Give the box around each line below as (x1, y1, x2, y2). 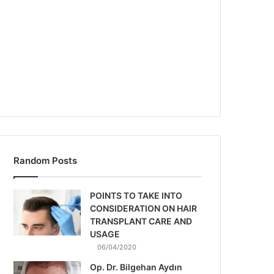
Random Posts (13, 155, 78, 166)
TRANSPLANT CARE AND (90, 216, 193, 226)
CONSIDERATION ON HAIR (90, 203, 198, 213)
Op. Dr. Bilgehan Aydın (90, 262, 183, 272)
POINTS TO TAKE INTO (90, 190, 183, 201)
